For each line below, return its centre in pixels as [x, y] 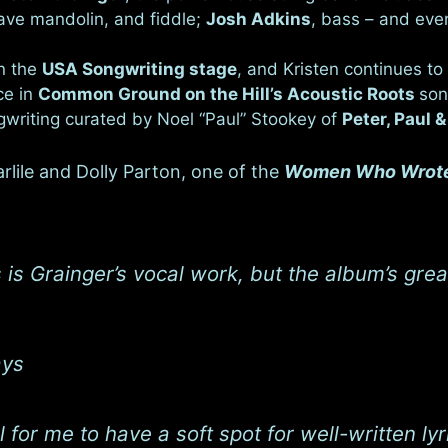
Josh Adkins [258, 18]
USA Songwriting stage [139, 69]
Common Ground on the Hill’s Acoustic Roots [228, 94]
